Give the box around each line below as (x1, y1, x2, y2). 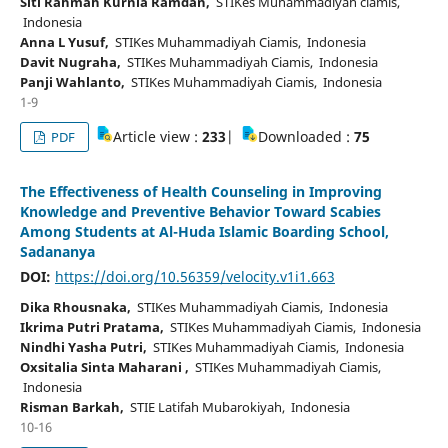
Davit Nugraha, (19, 53, 121, 72)
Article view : (113, 127, 203, 147)
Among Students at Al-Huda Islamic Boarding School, (19, 222, 389, 242)
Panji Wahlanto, (19, 73, 125, 92)
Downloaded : (258, 127, 355, 147)
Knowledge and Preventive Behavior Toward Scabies (19, 202, 381, 222)
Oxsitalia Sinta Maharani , (19, 358, 189, 377)
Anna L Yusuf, (19, 33, 109, 52)
